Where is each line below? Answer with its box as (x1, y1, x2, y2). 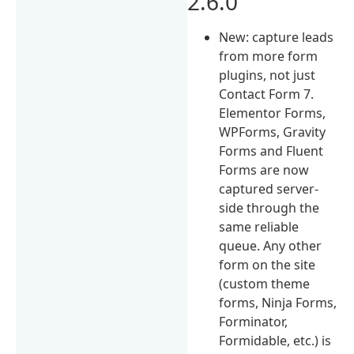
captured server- (219, 179, 319, 198)
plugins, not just (219, 66, 316, 84)
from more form (219, 47, 318, 65)
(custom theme (219, 274, 311, 292)
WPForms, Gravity (219, 122, 326, 141)
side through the (219, 198, 320, 217)
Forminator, (219, 312, 288, 330)
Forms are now (219, 160, 310, 179)
